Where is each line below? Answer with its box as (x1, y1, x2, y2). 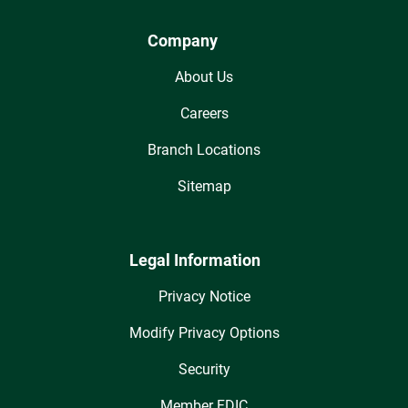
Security (178, 361, 230, 379)
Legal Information (128, 250, 260, 270)
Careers (179, 105, 229, 123)
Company (148, 31, 218, 51)
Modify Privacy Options (128, 324, 280, 342)
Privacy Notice (158, 288, 250, 306)
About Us (175, 68, 233, 87)
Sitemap (177, 178, 231, 196)
